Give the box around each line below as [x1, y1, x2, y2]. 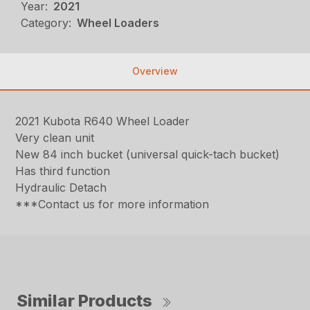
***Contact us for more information [15, 197, 210, 211]
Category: [21, 15, 72, 30]
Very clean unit [15, 130, 95, 145]
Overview [132, 64, 178, 77]
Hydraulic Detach [15, 180, 107, 194]
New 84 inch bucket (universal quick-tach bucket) [15, 147, 280, 161]
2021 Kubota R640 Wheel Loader [15, 113, 190, 128]
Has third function [15, 163, 111, 178]
